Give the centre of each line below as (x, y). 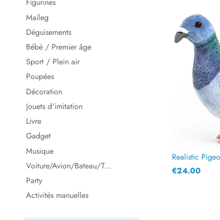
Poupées (40, 77)
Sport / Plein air (53, 62)
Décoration (44, 91)
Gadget (38, 136)
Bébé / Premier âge (59, 47)
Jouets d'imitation (54, 106)
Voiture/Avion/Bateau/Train (108, 165)
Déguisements (49, 32)
